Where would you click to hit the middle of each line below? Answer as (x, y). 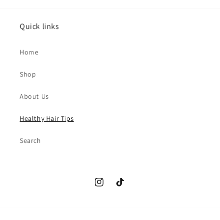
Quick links (40, 26)
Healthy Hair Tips (47, 118)
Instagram (111, 187)
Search (30, 140)
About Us (34, 96)
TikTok (126, 187)
